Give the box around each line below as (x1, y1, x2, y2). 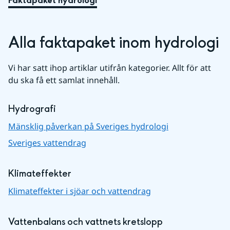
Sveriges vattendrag (8, 137, 86, 148)
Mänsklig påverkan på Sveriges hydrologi (8, 120, 168, 132)
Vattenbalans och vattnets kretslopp (8, 215, 163, 228)
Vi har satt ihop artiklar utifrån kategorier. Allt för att (8, 62, 211, 73)
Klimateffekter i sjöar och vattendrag (8, 185, 151, 197)
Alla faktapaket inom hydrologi (8, 32, 219, 53)
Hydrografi (8, 102, 56, 116)
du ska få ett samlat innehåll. (8, 74, 120, 86)
